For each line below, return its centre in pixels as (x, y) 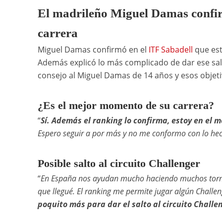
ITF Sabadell (170, 49)
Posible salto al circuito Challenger (119, 163)
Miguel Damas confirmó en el (93, 49)
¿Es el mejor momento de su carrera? (126, 105)
